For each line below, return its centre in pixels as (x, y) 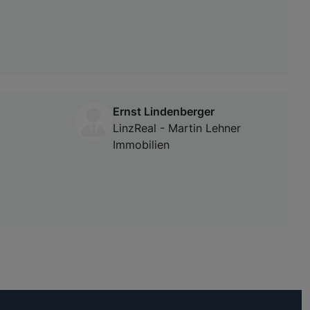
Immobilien (141, 145)
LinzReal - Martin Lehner (177, 128)
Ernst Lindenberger (164, 112)
